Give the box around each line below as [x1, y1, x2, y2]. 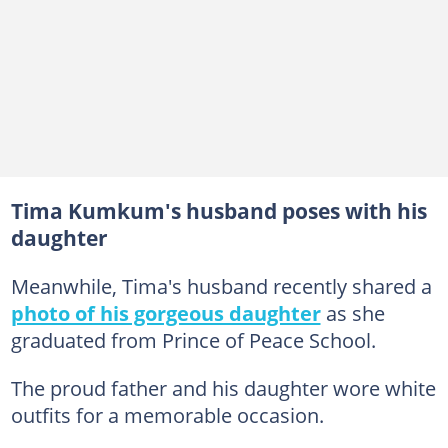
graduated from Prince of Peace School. [10, 326, 376, 354]
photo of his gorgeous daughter [10, 299, 321, 327]
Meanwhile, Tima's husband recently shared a [10, 272, 432, 300]
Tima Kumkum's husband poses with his [10, 197, 427, 225]
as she [320, 299, 385, 327]
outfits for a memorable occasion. [10, 401, 324, 429]
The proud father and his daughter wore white [10, 374, 436, 402]
